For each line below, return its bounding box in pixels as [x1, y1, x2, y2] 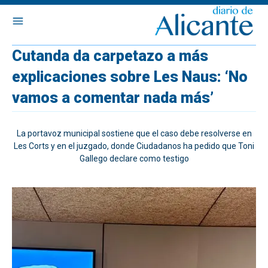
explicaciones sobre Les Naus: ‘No [12, 68, 248, 86]
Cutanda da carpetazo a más [12, 47, 208, 65]
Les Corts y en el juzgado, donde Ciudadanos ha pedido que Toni [14, 141, 254, 151]
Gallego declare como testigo [79, 154, 189, 163]
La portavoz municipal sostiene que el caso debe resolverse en [16, 129, 252, 138]
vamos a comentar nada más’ [12, 89, 214, 106]
